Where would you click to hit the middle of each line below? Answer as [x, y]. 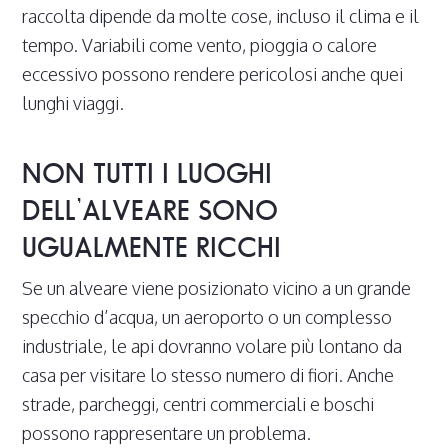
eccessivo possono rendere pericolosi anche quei [213, 74]
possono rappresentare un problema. [167, 433]
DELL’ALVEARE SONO [150, 210]
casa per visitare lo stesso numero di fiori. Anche [208, 375]
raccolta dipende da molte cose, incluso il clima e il [221, 16]
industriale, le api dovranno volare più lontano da [212, 346]
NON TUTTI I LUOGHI [147, 173]
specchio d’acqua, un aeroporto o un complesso [207, 317]
